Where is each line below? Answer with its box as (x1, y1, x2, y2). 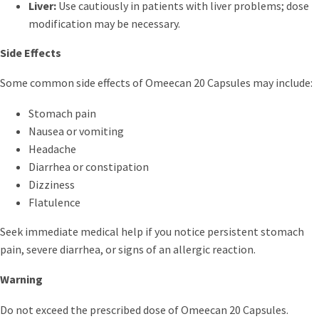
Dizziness (28, 177, 75, 192)
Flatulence (28, 194, 80, 209)
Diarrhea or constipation (28, 159, 149, 174)
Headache (28, 141, 76, 156)
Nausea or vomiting (28, 123, 124, 138)
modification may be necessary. (28, 16, 180, 31)
